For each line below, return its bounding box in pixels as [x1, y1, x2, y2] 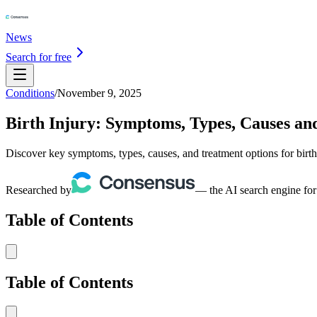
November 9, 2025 [57, 87, 142, 99]
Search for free [6, 51, 71, 63]
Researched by [6, 183, 71, 196]
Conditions [6, 87, 54, 99]
